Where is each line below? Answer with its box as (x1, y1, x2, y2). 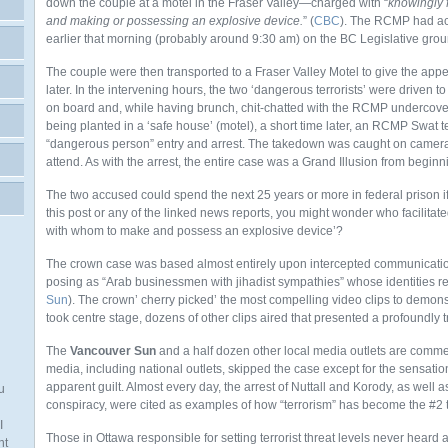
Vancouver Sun (70, 344, 156, 358)
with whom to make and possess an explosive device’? (46, 224, 343, 238)
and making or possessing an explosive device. (46, 14, 303, 28)
